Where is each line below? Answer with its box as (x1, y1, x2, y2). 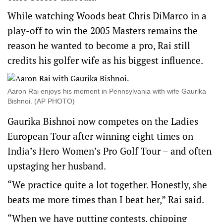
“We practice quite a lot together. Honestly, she (7, 178, 207, 191)
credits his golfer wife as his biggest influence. (7, 54, 203, 66)
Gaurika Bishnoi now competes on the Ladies (7, 115, 198, 127)
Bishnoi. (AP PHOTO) (7, 97, 75, 105)
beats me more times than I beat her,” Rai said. (7, 193, 204, 206)
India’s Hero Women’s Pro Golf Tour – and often (7, 145, 212, 157)
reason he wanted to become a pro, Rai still (7, 39, 190, 52)
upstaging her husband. (7, 160, 106, 172)
